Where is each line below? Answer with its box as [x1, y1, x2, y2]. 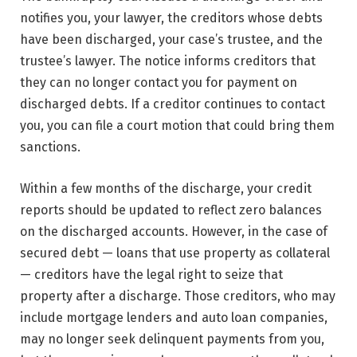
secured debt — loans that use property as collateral [20, 245, 330, 261]
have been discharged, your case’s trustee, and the [20, 32, 323, 48]
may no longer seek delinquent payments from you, [20, 331, 324, 347]
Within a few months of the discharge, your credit [20, 181, 312, 197]
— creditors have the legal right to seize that [20, 267, 283, 283]
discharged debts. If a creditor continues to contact [20, 96, 325, 112]
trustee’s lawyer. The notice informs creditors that [20, 53, 316, 69]
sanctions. [20, 139, 80, 155]
